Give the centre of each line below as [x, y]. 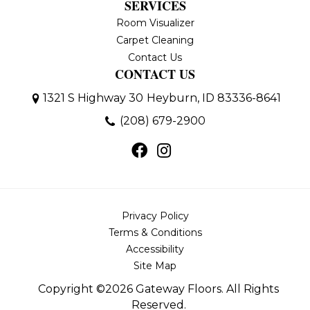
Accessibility [155, 249]
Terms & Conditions [155, 233]
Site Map [155, 266]
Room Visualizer [155, 23]
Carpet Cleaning [155, 40]
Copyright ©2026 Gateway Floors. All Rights [158, 289]
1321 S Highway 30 [93, 98]
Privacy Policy [155, 216]
